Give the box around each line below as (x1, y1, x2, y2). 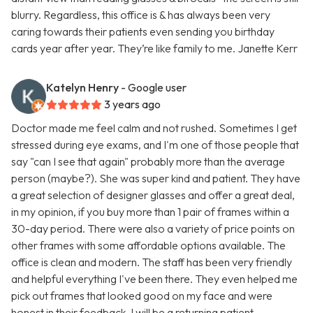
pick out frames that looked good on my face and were (11, 289, 272, 303)
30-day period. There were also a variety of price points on (11, 221, 295, 236)
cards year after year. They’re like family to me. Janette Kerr (11, 41, 298, 56)
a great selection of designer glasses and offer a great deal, (11, 188, 295, 203)
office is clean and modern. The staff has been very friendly (11, 255, 292, 270)
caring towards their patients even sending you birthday (11, 24, 275, 39)
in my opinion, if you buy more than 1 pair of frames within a (11, 205, 289, 219)
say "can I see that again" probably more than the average (11, 154, 285, 169)
